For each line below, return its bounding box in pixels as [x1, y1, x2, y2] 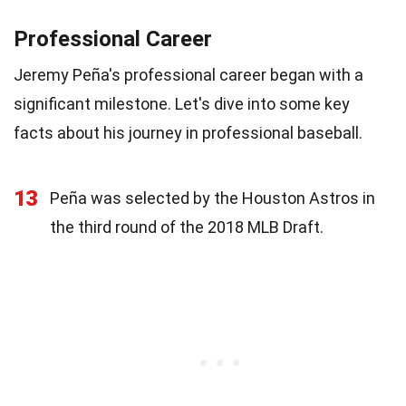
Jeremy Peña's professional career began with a [14, 64, 363, 84]
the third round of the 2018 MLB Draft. [50, 217, 324, 237]
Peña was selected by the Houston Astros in [50, 188, 375, 208]
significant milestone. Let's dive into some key [14, 93, 350, 113]
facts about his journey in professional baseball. [14, 122, 362, 142]
